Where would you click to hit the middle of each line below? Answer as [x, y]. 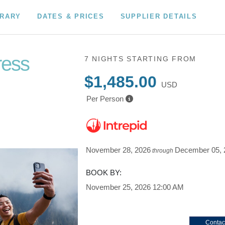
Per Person [105, 99]
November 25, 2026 [119, 187]
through [163, 151]
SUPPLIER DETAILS [159, 16]
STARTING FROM [162, 59]
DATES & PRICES [71, 16]
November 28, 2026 [119, 150]
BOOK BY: [104, 173]
